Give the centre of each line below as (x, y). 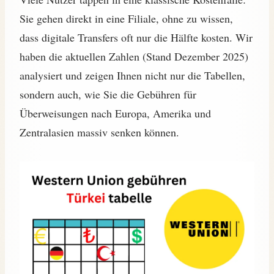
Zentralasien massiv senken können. (99, 132)
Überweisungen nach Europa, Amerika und (115, 113)
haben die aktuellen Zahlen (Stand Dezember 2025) (134, 56)
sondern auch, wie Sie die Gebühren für (108, 94)
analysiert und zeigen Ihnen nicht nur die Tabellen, (132, 75)
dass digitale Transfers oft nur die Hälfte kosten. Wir (136, 37)
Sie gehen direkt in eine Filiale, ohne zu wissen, (126, 18)
